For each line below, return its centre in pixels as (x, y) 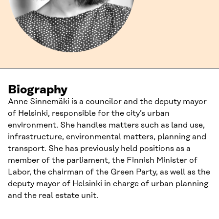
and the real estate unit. (53, 196)
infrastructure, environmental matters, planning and (107, 137)
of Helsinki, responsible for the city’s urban (89, 113)
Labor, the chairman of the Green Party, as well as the (109, 172)
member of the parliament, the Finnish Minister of (103, 160)
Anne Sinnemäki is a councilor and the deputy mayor (107, 102)
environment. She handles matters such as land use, (106, 125)
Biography (38, 90)
